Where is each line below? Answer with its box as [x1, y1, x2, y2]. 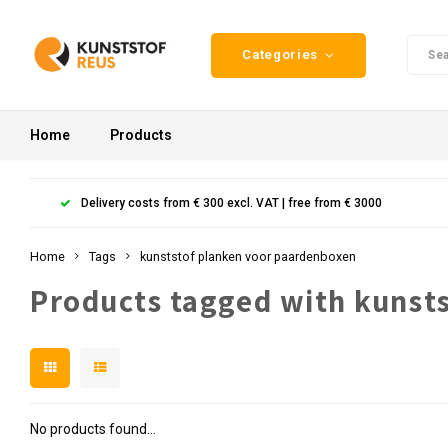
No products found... [29, 421, 156, 437]
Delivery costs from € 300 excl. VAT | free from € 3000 [81, 195, 382, 210]
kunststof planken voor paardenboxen [140, 249, 356, 264]
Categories [242, 47, 319, 62]
